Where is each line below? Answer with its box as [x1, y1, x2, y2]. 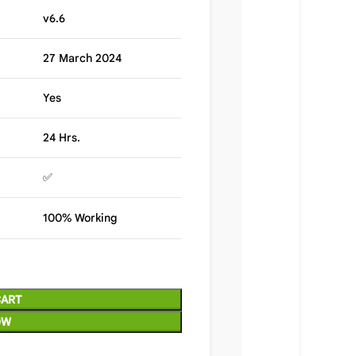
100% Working [42, 211, 117, 225]
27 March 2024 [42, 51, 122, 65]
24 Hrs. [42, 130, 80, 145]
